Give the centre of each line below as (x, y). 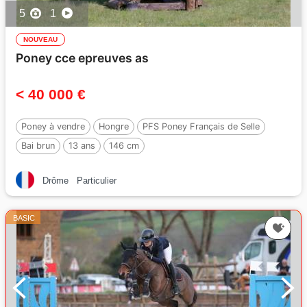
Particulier (97, 181)
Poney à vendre (53, 126)
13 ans (82, 146)
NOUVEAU (40, 39)
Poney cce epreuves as (82, 58)
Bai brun (38, 146)
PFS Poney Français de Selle (201, 126)
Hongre (114, 126)
